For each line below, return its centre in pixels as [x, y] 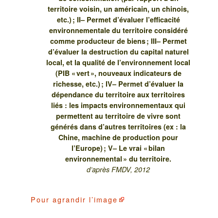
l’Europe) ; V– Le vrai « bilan [118, 148]
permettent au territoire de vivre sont [118, 116]
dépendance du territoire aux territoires [118, 95]
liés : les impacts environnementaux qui [118, 105]
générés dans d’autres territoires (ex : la [118, 127]
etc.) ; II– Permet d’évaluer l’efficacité [118, 20]
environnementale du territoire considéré [118, 30]
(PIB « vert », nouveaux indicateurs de [118, 73]
